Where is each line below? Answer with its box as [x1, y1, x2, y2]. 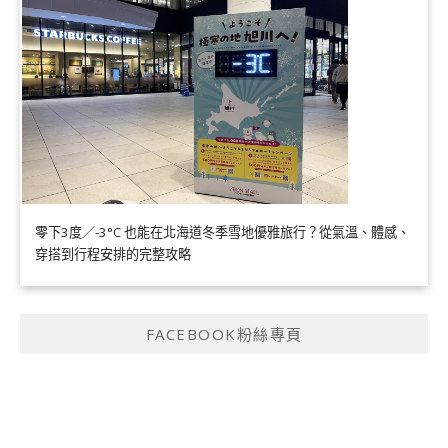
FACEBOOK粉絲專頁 [145, 324, 303, 345]
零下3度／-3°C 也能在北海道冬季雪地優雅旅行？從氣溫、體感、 [35, 222, 410, 241]
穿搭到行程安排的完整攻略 [35, 244, 191, 263]
